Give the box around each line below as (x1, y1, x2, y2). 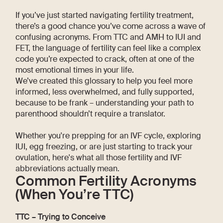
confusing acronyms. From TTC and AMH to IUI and (15, 31, 202, 42)
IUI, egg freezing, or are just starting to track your (15, 141, 193, 152)
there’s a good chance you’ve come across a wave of (15, 20, 206, 31)
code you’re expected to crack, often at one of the (15, 53, 195, 64)
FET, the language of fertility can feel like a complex (15, 42, 201, 53)
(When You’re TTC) (15, 186, 134, 204)
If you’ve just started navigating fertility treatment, (15, 9, 194, 20)
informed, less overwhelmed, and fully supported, (15, 86, 195, 97)
